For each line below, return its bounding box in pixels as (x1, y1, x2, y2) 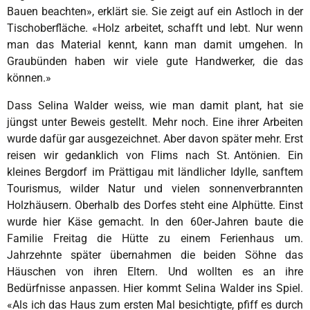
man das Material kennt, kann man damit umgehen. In (7, 37, 303, 51)
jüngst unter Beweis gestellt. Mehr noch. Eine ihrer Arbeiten (7, 115, 303, 129)
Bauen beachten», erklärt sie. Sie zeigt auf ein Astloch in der (7, 4, 303, 18)
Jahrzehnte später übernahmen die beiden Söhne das (7, 248, 303, 262)
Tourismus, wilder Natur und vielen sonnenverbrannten (7, 181, 303, 195)
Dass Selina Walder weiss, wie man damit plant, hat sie (7, 98, 303, 112)
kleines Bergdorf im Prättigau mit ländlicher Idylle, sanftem (7, 165, 303, 179)
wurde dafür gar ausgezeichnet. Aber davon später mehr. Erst (7, 131, 303, 145)
